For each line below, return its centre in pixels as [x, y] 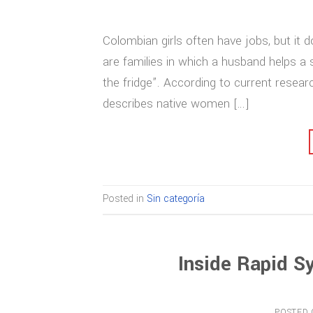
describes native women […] [176, 103]
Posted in [125, 199]
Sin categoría [176, 199]
